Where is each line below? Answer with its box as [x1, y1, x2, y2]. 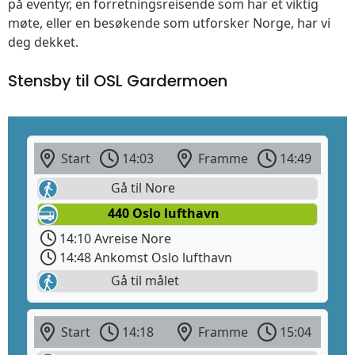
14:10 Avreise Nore [56, 229, 171, 247]
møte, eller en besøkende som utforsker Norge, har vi [8, 14, 330, 32]
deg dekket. [8, 33, 78, 52]
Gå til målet [108, 271, 179, 289]
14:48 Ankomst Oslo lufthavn [56, 248, 232, 266]
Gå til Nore [108, 179, 175, 197]
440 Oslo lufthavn [108, 204, 219, 223]
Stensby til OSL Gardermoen [8, 70, 227, 93]
